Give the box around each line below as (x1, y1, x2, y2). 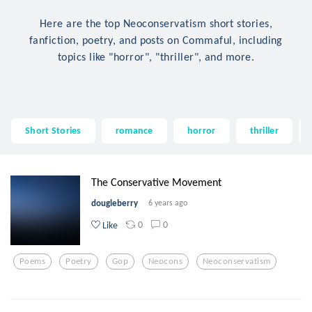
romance (115, 124, 153, 137)
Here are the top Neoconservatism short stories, (39, 16, 273, 30)
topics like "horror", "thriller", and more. (57, 49, 255, 63)
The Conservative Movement (91, 175, 221, 189)
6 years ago (148, 197, 187, 208)
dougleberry (91, 197, 138, 208)
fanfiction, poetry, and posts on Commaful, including (29, 33, 283, 47)
